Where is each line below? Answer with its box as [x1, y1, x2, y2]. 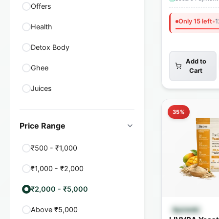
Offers [31, 2, 51, 10]
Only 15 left [178, 18, 212, 25]
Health [31, 22, 52, 31]
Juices [31, 84, 52, 92]
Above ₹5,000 [31, 205, 78, 214]
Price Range [20, 121, 66, 131]
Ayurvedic [173, 206, 199, 213]
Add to [185, 58, 206, 65]
